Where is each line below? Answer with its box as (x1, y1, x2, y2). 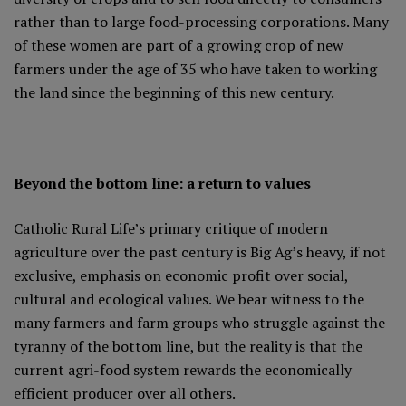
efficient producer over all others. (14, 383, 236, 404)
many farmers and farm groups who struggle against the (14, 313, 385, 333)
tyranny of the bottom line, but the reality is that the (14, 336, 362, 357)
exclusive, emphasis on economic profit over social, (14, 266, 348, 286)
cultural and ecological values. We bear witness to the (14, 289, 364, 310)
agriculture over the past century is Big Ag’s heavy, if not (14, 242, 386, 263)
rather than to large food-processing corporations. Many (14, 12, 389, 33)
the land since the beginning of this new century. (14, 82, 334, 103)
